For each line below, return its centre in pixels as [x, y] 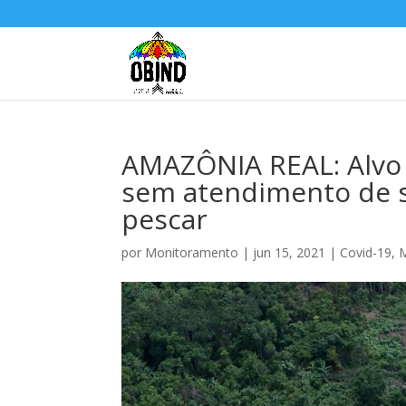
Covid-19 [366, 252]
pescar [165, 219]
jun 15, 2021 [290, 252]
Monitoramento [192, 252]
